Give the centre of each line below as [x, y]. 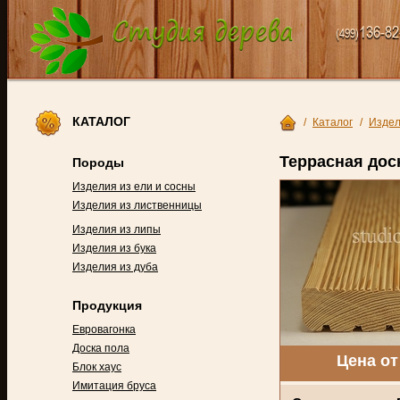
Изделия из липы [117, 229]
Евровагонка [104, 329]
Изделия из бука [114, 248]
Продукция [107, 305]
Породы [98, 162]
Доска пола [101, 348]
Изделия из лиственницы [137, 205]
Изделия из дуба [115, 267]
